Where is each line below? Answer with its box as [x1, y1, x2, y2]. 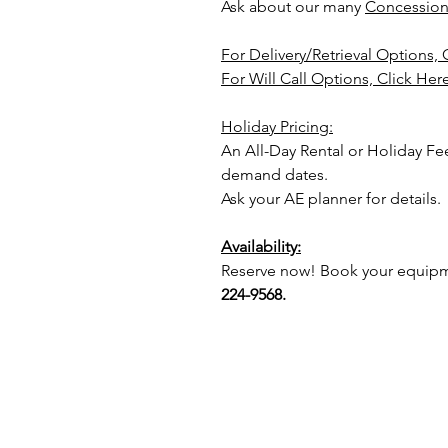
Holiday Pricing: [221, 117, 333, 136]
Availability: [221, 237, 301, 256]
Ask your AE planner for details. [221, 189, 441, 208]
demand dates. [221, 165, 328, 184]
